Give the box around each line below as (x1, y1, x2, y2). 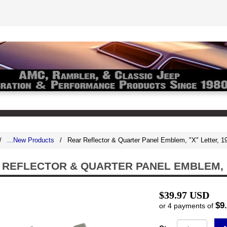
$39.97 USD (159, 190, 209, 201)
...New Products (7, 136, 54, 144)
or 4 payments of (159, 202, 215, 210)
